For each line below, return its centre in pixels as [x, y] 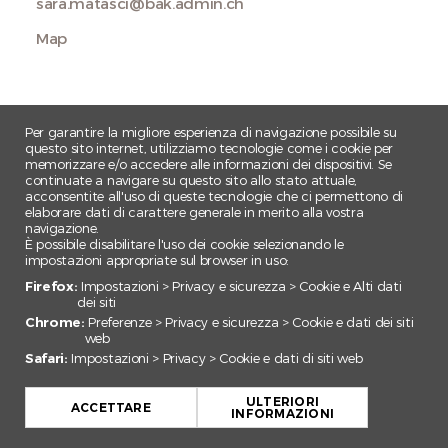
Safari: [46, 358]
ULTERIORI [282, 402]
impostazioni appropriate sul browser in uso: [157, 260]
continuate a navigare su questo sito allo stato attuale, [191, 180]
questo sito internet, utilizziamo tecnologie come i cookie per [209, 148]
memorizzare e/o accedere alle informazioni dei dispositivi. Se [209, 164]
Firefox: [51, 286]
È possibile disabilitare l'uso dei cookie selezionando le [184, 244]
